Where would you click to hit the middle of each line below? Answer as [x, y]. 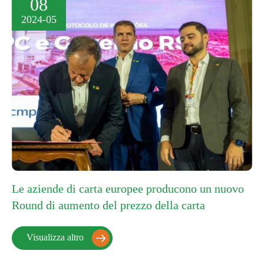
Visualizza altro [56, 237]
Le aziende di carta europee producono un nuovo [128, 188]
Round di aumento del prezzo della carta [108, 205]
